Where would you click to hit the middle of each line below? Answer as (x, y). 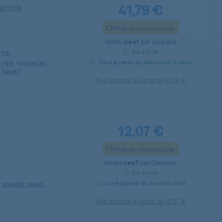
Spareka (164, 42)
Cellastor (164, 163)
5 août (182, 63)
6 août (175, 184)
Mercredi (157, 63)
